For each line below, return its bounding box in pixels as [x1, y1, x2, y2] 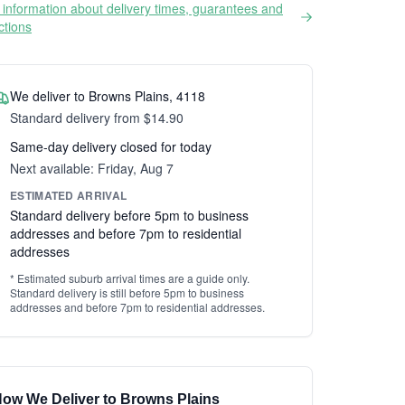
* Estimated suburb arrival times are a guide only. [10, 270, 250, 286]
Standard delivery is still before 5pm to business [10, 285, 244, 300]
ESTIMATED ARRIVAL [10, 187, 127, 203]
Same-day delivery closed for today [10, 137, 212, 155]
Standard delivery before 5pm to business [10, 206, 249, 224]
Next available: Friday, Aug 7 [10, 159, 174, 177]
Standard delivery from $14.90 [10, 108, 184, 127]
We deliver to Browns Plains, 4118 [10, 87, 205, 105]
